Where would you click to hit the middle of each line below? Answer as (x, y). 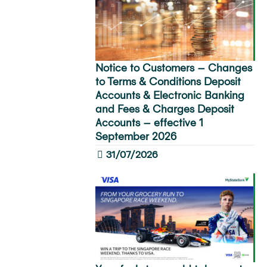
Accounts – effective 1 (149, 122)
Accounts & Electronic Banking (170, 95)
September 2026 (136, 136)
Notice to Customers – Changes (173, 67)
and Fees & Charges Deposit (164, 108)
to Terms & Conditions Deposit (168, 81)
